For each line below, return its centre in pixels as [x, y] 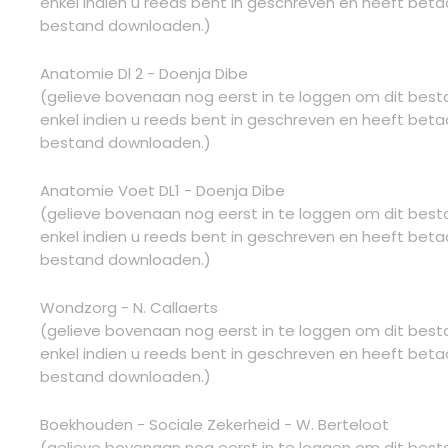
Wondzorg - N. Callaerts [129, 307]
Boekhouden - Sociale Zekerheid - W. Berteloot [214, 424]
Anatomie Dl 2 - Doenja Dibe [144, 73]
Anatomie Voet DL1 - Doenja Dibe [162, 190]
